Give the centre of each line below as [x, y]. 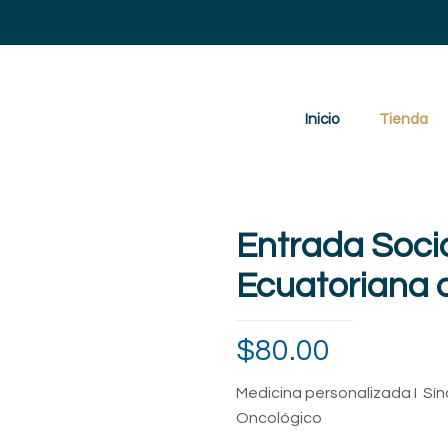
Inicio [322, 119]
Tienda [403, 119]
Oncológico [279, 418]
